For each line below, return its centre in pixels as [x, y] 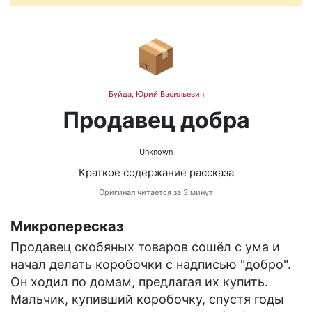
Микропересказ [67, 227]
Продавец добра [156, 120]
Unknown [156, 152]
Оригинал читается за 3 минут [156, 193]
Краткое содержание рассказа [156, 173]
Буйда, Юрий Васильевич [156, 94]
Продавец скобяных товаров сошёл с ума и [145, 247]
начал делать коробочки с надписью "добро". [151, 265]
